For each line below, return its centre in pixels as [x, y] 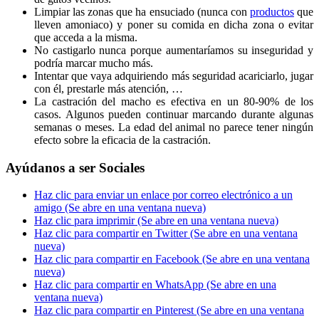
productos [272, 11]
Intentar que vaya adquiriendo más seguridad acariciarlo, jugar [174, 75]
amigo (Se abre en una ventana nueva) [120, 208]
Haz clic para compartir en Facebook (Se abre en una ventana [172, 259]
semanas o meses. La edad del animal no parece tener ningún [174, 127]
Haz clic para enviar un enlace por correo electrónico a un [163, 195]
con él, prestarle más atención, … [109, 88]
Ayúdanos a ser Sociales [75, 167]
